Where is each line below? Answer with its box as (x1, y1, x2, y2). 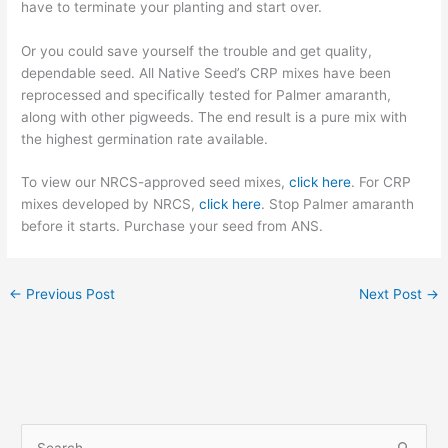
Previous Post (22, 286, 116, 303)
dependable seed (21, 64, 132, 81)
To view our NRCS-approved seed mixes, (21, 174, 290, 191)
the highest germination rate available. (21, 130, 269, 147)
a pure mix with (305, 108, 408, 125)
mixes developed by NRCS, (21, 196, 196, 213)
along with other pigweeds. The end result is (21, 108, 306, 125)
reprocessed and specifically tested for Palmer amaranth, (21, 86, 392, 103)
